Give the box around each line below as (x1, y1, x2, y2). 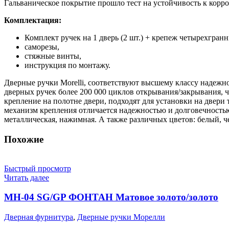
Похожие (4, 133, 43, 145)
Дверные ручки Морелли (77, 213, 165, 222)
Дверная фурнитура (4, 213, 73, 222)
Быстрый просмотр (4, 164, 71, 173)
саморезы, (25, 42, 59, 52)
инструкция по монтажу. (25, 61, 110, 70)
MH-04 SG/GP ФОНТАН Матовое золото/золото (4, 192, 218, 203)
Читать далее (4, 173, 49, 182)
